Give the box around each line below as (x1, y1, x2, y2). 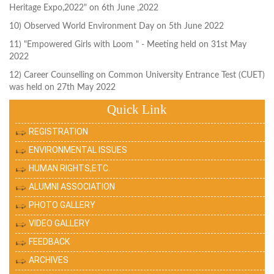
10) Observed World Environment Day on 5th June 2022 (9, 22, 224, 31)
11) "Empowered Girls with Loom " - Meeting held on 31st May (9, 40, 246, 50)
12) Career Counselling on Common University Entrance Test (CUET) (9, 71, 265, 80)
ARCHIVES (29, 255, 68, 265)
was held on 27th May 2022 (9, 83, 116, 92)
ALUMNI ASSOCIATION (29, 182, 115, 192)
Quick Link (107, 102, 167, 117)
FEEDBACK (29, 237, 70, 247)
